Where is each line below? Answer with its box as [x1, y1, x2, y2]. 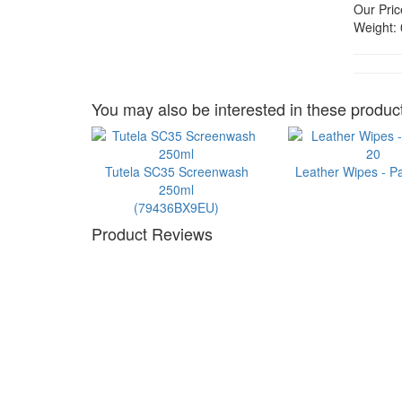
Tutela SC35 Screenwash [104, 162, 249, 180]
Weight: [354, 18, 398, 36]
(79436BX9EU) [134, 198, 220, 216]
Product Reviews [92, 222, 213, 245]
